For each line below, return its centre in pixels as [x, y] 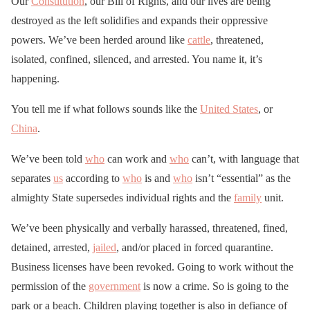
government [115, 286]
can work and [137, 158]
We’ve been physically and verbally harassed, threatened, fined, [149, 228]
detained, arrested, [52, 247]
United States [229, 109]
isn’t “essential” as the [241, 178]
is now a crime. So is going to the [215, 286]
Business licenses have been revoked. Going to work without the [152, 266]
